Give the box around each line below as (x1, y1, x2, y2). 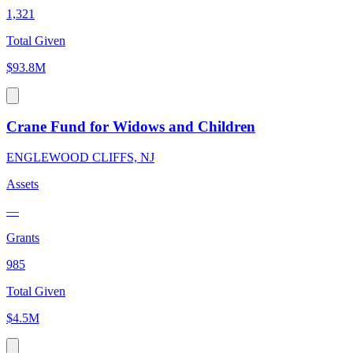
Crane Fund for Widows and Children (6, 118, 255, 136)
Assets (6, 177, 39, 191)
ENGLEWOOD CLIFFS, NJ (6, 150, 154, 165)
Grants (6, 231, 39, 245)
